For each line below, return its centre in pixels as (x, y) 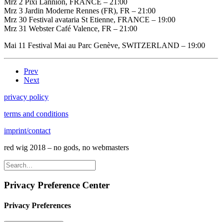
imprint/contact (27, 131)
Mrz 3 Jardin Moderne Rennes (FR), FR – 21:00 (80, 11)
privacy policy (26, 97)
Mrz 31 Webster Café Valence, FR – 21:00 (71, 29)
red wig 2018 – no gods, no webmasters (66, 148)
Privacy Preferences (37, 206)
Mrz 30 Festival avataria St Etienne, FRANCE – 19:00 (90, 20)
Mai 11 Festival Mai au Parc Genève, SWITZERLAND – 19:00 (105, 46)
